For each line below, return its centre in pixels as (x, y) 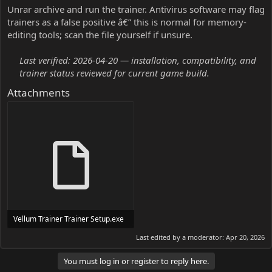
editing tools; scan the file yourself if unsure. (100, 34)
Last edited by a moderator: (181, 237)
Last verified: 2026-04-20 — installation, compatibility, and (138, 60)
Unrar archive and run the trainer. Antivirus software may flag (136, 9)
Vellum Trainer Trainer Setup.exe (69, 219)
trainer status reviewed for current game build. (114, 73)
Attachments (39, 92)
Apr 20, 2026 (245, 237)
